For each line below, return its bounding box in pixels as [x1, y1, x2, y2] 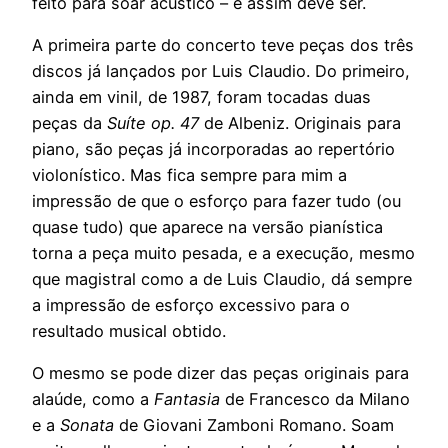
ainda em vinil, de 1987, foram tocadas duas [32, 86, 371, 107]
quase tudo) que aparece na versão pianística [32, 216, 383, 237]
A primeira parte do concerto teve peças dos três [32, 34, 414, 55]
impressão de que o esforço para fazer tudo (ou [32, 190, 401, 211]
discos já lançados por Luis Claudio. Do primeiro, [32, 60, 410, 81]
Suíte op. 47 [107, 112, 199, 133]
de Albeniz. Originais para [199, 112, 401, 133]
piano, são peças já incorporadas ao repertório [32, 138, 395, 159]
